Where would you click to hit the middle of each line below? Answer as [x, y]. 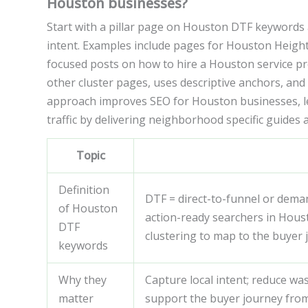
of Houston [88, 208]
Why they [82, 279]
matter [76, 298]
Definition [84, 189]
